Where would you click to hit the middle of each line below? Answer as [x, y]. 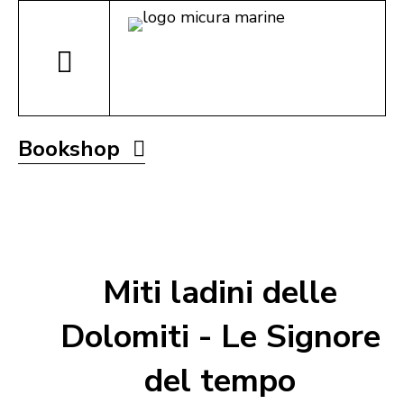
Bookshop [72, 149]
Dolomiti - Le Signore [220, 337]
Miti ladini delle [220, 293]
